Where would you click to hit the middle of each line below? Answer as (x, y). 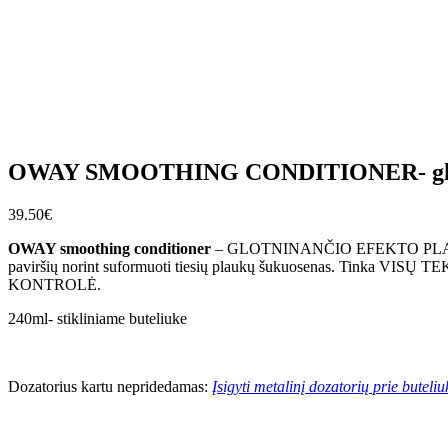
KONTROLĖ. (54, 285)
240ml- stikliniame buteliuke (97, 319)
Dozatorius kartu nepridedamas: (110, 387)
